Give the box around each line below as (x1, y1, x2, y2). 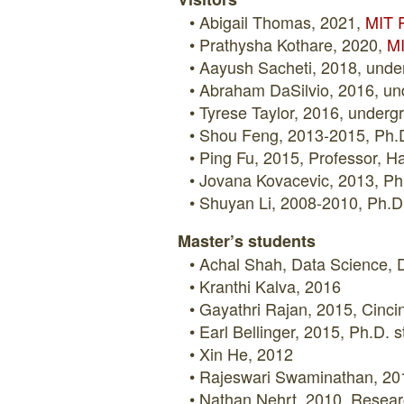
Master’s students (178, 229, 316, 252)
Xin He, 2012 (199, 342, 298, 365)
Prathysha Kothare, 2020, (199, 32, 387, 56)
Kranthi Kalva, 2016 (199, 274, 341, 298)
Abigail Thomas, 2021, (199, 10, 365, 33)
